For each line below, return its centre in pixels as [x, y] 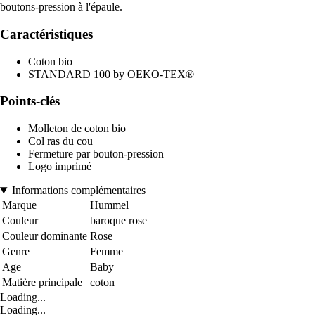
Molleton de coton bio [77, 129]
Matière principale [42, 283]
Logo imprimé [60, 167]
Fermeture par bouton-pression [96, 154]
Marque [19, 205]
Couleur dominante [45, 236]
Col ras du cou [60, 141]
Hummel [109, 205]
